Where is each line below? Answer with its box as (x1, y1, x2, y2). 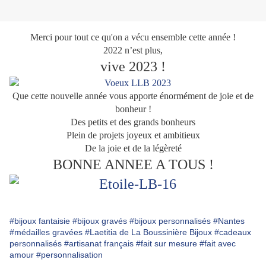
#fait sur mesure (136, 239, 197, 249)
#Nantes (213, 216, 245, 226)
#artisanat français (64, 239, 134, 249)
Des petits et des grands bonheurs (71, 117, 195, 128)
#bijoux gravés (72, 216, 127, 226)
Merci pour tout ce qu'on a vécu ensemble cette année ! (30, 32, 236, 43)
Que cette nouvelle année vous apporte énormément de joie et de (12, 91, 254, 102)
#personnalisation (36, 250, 103, 260)
